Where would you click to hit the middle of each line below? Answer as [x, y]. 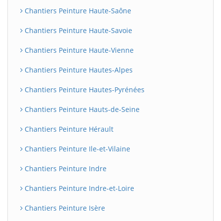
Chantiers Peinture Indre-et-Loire [78, 188]
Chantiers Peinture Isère [64, 208]
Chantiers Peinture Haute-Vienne [78, 50]
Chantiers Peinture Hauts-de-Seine [81, 109]
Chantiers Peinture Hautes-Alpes [78, 70]
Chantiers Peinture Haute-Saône [77, 11]
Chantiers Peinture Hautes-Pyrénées [84, 90]
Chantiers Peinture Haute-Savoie [77, 30]
